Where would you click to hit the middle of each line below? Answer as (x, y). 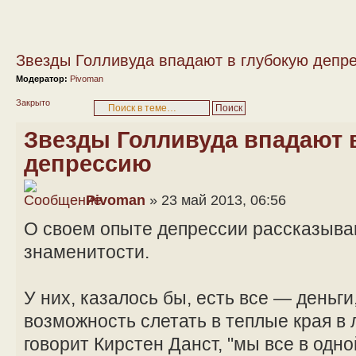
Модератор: (42, 79)
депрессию (88, 163)
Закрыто (33, 102)
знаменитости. (87, 252)
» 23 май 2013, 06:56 (216, 200)
